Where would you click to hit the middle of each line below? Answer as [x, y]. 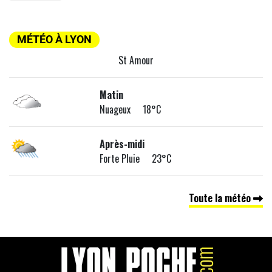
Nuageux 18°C [131, 110]
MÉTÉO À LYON [54, 40]
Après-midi [122, 144]
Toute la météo [221, 198]
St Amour [136, 60]
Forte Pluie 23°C [136, 159]
